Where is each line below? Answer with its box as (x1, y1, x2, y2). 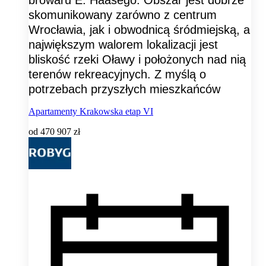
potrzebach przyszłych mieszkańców (28, 83, 220, 96)
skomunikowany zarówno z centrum (28, 8, 217, 22)
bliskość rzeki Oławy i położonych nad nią (28, 53, 246, 66)
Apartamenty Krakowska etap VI (28, 106, 153, 117)
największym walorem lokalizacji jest (28, 38, 218, 52)
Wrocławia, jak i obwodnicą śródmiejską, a (28, 23, 250, 37)
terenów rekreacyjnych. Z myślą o (28, 68, 206, 81)
